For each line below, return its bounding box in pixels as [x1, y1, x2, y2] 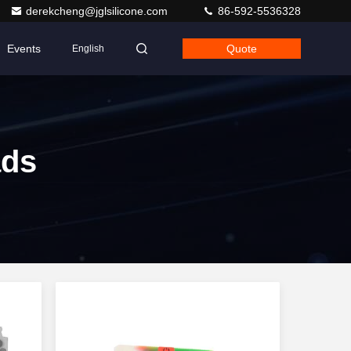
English [72, 43, 104, 54]
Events [7, 42, 41, 55]
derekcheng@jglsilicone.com [26, 5, 171, 17]
